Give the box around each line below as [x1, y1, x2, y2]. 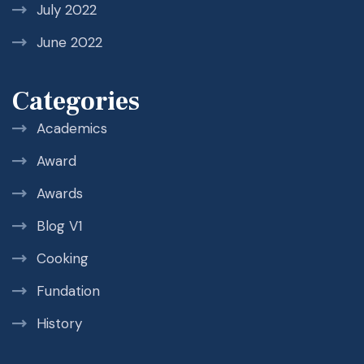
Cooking [37, 249, 89, 268]
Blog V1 [37, 217, 82, 236]
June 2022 [37, 33, 102, 52]
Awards [37, 184, 83, 203]
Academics [37, 119, 107, 138]
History [37, 314, 82, 333]
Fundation [37, 282, 100, 301]
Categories [12, 84, 140, 119]
